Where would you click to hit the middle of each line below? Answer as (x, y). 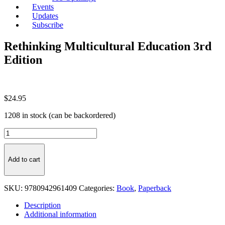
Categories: (98, 188)
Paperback (155, 188)
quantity (16, 177)
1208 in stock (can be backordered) (60, 115)
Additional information (60, 214)
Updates (45, 16)
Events (43, 7)
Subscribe (48, 25)
